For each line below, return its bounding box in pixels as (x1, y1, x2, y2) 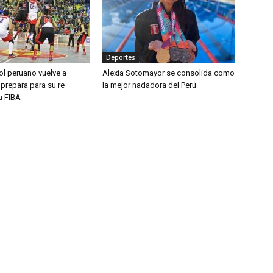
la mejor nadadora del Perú (102, 80, 196, 90)
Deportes (106, 53, 135, 62)
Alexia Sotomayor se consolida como (102, 68, 235, 77)
